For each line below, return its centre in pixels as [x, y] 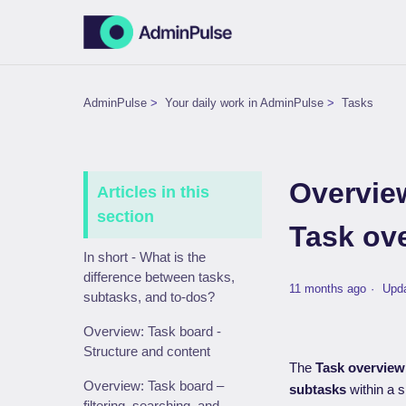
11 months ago [328, 289]
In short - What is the [145, 257]
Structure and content [147, 351]
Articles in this [153, 192]
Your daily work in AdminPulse [244, 103]
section [126, 217]
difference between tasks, [159, 277]
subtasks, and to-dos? [149, 297]
